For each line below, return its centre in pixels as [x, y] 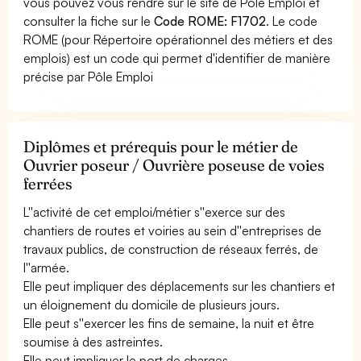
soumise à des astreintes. [93, 341]
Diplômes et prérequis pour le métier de [161, 146]
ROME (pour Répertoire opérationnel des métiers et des [178, 39]
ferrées [48, 183]
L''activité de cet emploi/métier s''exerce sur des [155, 212]
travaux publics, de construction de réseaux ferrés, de [171, 249]
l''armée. [46, 267]
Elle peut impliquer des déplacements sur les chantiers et [180, 286]
